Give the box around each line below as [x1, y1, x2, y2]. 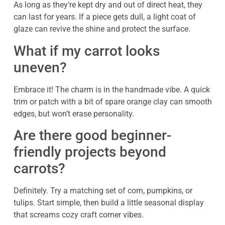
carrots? [14, 160, 65, 177]
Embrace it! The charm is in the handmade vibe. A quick [14, 84, 210, 94]
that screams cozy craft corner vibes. [14, 210, 144, 220]
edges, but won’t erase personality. [14, 108, 134, 119]
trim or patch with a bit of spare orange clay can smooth [14, 96, 212, 106]
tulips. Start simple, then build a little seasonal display [14, 198, 204, 208]
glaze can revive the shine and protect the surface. [14, 24, 190, 34]
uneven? [14, 59, 67, 76]
